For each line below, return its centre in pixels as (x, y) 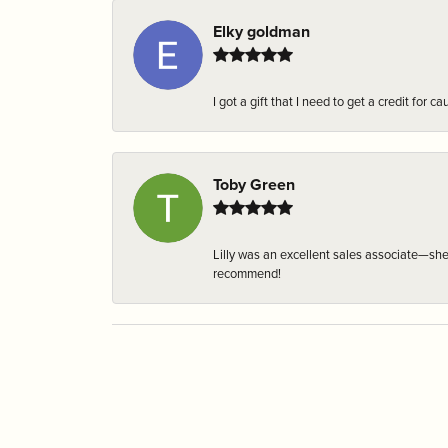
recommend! (247, 273)
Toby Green (254, 184)
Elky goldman (261, 31)
